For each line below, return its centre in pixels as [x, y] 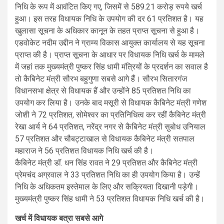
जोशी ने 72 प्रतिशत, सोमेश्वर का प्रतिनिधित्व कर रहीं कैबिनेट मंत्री [110, 114]
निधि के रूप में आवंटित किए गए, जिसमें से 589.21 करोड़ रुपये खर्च [108, 6]
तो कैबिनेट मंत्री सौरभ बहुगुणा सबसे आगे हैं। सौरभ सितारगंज [101, 78]
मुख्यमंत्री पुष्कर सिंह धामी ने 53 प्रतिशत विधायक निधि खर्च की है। [110, 198]
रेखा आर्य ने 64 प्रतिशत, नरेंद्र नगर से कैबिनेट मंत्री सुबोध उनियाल [110, 126]
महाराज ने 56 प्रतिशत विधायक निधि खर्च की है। [84, 150]
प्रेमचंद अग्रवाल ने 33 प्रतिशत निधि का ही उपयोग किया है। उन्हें [107, 174]
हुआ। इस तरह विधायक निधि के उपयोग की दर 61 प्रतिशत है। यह [109, 18]
